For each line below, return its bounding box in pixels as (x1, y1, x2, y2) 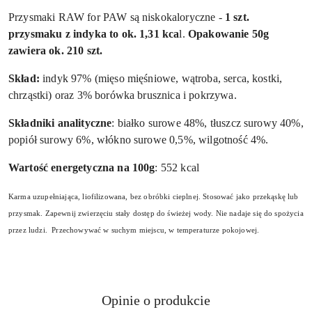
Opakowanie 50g (187, 28, 270, 40)
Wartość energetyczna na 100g (8, 162, 155, 174)
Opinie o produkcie (102, 292, 210, 309)
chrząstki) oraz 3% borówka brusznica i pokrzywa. (8, 89, 237, 102)
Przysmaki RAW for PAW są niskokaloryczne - (8, 11, 225, 24)
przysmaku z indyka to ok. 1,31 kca (8, 28, 180, 40)
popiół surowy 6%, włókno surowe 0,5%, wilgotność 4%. (8, 134, 272, 146)
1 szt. (224, 11, 249, 24)
